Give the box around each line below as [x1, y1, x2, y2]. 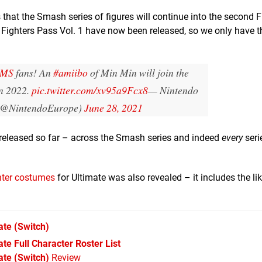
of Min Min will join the [88, 65, 189, 80]
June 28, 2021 [84, 100, 143, 115]
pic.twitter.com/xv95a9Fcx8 [32, 82, 148, 97]
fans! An [13, 65, 53, 80]
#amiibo [53, 65, 88, 80]
